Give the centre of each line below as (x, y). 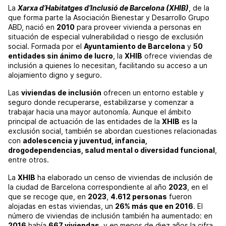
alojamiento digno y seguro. (55, 75)
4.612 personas (139, 196)
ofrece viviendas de (177, 55)
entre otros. (29, 159)
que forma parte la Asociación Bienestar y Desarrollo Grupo (109, 17)
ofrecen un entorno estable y (153, 92)
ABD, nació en (32, 27)
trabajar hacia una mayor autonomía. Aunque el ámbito (100, 111)
